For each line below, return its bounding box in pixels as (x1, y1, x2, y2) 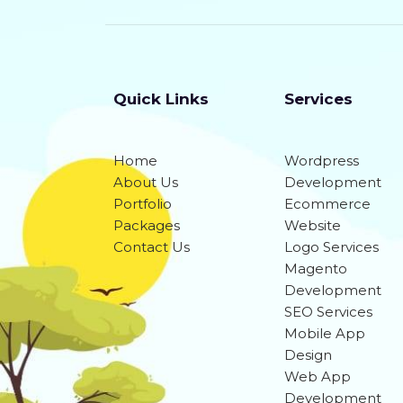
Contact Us (113, 238, 190, 255)
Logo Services (284, 238, 379, 255)
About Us (113, 174, 178, 191)
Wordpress (284, 152, 359, 169)
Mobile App (284, 325, 365, 342)
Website (284, 217, 341, 234)
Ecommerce (284, 195, 371, 212)
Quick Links (113, 90, 209, 108)
